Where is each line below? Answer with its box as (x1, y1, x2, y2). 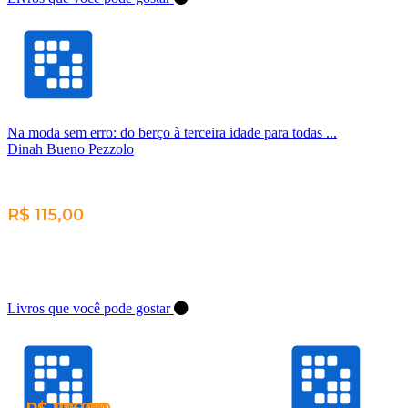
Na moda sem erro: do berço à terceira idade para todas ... (7, 124, 337, 140)
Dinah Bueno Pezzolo (7, 140, 134, 157)
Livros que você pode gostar (7, 300, 174, 316)
